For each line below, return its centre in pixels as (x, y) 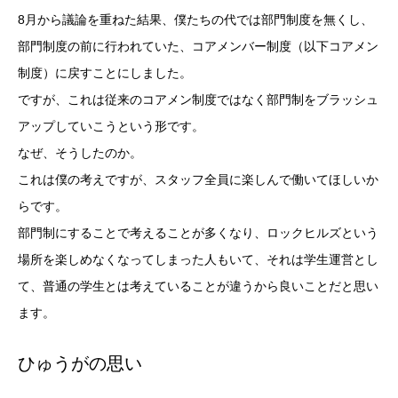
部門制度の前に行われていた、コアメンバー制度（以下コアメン (198, 47)
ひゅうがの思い (80, 364)
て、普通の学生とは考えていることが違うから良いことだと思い (198, 287)
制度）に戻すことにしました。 (105, 73)
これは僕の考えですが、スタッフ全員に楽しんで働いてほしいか (198, 180)
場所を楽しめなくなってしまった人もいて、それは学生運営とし (198, 260)
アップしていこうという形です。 (111, 127)
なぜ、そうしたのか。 (80, 153)
